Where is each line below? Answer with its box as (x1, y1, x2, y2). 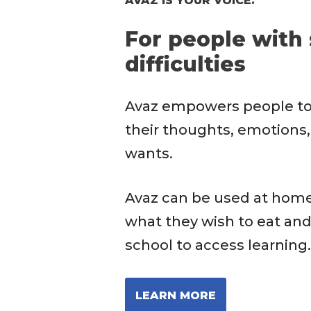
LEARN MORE (135, 289, 216, 302)
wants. (125, 145, 173, 162)
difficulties (125, 51, 246, 77)
